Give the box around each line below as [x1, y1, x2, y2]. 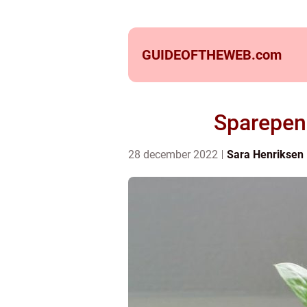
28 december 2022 [128, 148, 221, 161]
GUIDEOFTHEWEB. [142, 47, 256, 63]
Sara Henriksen [227, 148, 304, 161]
